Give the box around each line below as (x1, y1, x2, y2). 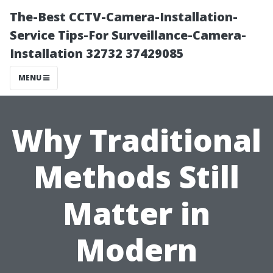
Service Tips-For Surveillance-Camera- (10, 27, 246, 43)
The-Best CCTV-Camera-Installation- (10, 9, 238, 25)
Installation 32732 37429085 (10, 45, 184, 62)
